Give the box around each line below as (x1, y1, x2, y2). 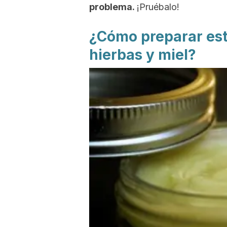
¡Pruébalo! (137, 2, 179, 12)
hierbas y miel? (89, 46, 196, 63)
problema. (89, 2, 137, 12)
